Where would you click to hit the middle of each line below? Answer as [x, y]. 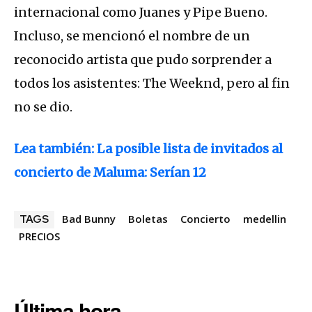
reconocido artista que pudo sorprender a [143, 60]
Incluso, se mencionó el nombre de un [132, 36]
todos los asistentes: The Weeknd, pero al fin [152, 84]
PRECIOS [39, 236]
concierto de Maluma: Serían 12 [110, 173]
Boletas [148, 219]
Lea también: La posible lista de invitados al [148, 149]
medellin [265, 219]
